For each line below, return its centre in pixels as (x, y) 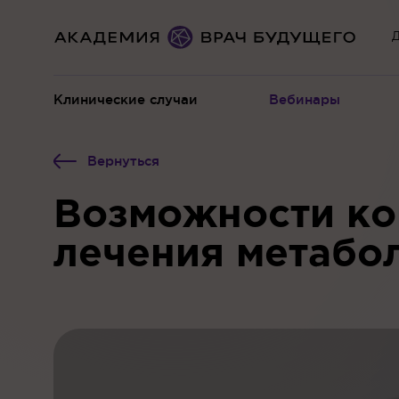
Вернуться (123, 161)
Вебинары (305, 99)
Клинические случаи (126, 99)
